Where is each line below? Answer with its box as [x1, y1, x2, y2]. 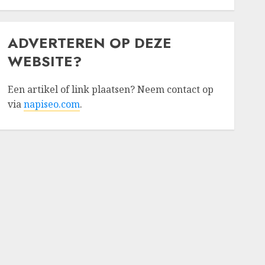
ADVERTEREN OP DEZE [7, 33, 172, 53]
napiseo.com [23, 98, 80, 111]
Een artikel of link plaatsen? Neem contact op [7, 83, 214, 96]
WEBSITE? [7, 51, 82, 72]
